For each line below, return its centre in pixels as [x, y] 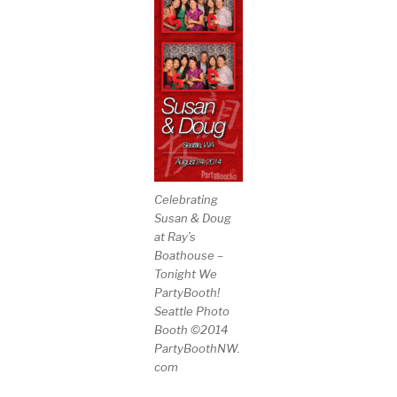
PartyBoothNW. [197, 349]
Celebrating [186, 200]
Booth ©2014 [191, 330]
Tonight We [186, 274]
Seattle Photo [192, 311]
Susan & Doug [193, 218]
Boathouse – [189, 256]
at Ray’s [175, 237]
